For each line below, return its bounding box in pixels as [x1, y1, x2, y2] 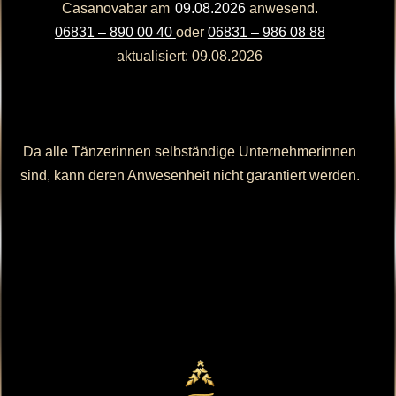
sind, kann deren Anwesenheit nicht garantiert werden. [19, 168, 360, 183]
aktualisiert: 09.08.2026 [117, 49, 263, 64]
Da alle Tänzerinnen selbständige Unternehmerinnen [23, 144, 357, 159]
